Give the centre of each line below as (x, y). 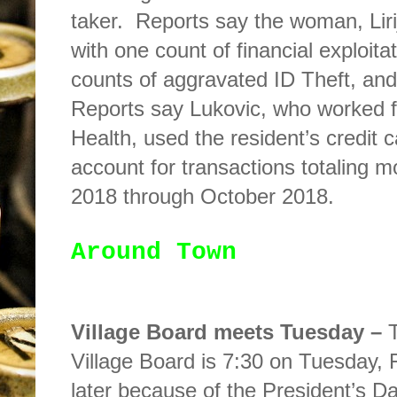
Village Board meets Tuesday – (230, 332)
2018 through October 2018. (202, 197)
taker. (97, 21)
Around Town (154, 253)
